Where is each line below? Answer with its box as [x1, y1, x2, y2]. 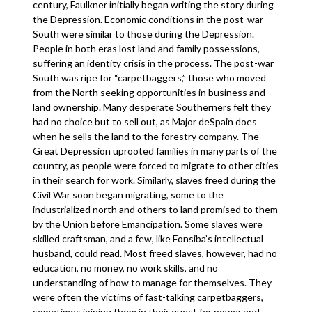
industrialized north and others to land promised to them [33, 203, 279, 215]
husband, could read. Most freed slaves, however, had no [33, 247, 278, 259]
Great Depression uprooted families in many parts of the [33, 145, 278, 157]
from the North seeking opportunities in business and [33, 86, 266, 98]
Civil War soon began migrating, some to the [33, 189, 224, 201]
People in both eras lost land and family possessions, [33, 42, 260, 54]
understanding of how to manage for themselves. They [33, 276, 272, 288]
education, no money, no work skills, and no [33, 262, 219, 274]
